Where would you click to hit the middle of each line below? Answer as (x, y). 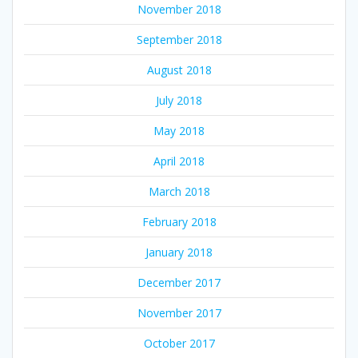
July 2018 (179, 101)
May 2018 (179, 131)
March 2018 (179, 192)
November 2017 (179, 313)
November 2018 (179, 10)
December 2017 (179, 283)
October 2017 (179, 344)
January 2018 (179, 253)
